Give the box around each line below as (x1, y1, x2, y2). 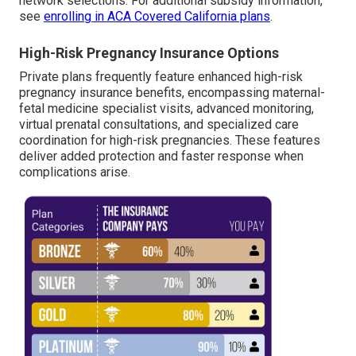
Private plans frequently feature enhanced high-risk (19, 69, 303, 85)
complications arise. (19, 164, 130, 180)
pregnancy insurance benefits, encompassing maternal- (19, 85, 325, 101)
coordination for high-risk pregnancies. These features (19, 133, 320, 149)
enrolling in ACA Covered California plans (44, 9, 270, 25)
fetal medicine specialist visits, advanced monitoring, (19, 101, 314, 117)
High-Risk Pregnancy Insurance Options (19, 44, 279, 62)
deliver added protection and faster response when (19, 149, 304, 164)
